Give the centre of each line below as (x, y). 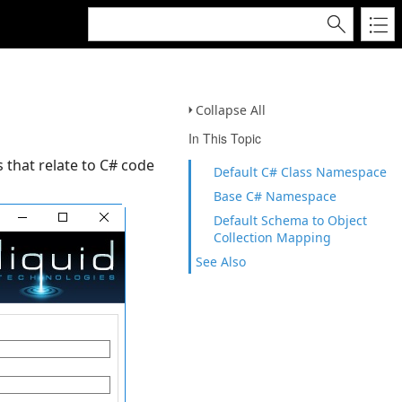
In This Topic (225, 138)
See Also (221, 262)
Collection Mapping (272, 237)
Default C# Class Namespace (300, 172)
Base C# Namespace (275, 196)
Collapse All (231, 110)
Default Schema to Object (290, 220)
